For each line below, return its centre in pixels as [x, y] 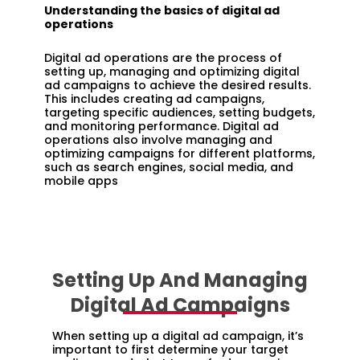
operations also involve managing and [158, 139]
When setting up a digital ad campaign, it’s [178, 336]
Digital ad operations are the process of [163, 57]
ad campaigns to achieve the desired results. [178, 85]
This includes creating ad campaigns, [154, 98]
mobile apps [81, 180]
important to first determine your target [170, 350]
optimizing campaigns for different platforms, [180, 153]
